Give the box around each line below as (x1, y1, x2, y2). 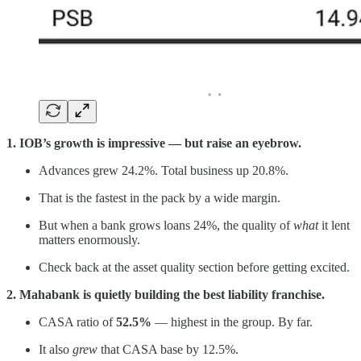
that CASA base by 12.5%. (98, 342, 239, 357)
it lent (318, 218, 350, 233)
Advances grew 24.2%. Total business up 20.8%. (39, 164, 288, 178)
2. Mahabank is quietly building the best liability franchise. (6, 288, 325, 302)
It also (39, 342, 73, 357)
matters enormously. (39, 233, 140, 247)
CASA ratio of (39, 315, 116, 330)
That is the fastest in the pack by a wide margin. (39, 191, 280, 205)
